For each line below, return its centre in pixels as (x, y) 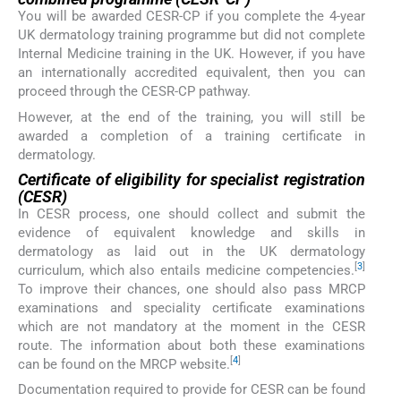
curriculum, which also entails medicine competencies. (186, 270)
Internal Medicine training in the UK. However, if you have (192, 54)
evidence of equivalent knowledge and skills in (192, 232)
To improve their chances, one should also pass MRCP (192, 289)
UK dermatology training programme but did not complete (192, 35)
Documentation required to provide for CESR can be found (192, 390)
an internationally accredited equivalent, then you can (192, 73)
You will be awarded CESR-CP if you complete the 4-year (192, 17)
